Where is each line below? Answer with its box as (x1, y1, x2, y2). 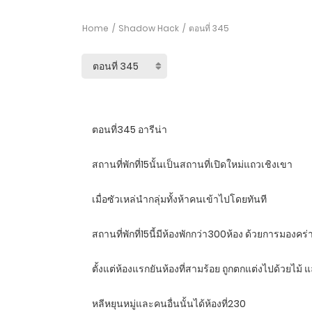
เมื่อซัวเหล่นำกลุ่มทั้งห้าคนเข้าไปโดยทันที (92, 192, 267, 207)
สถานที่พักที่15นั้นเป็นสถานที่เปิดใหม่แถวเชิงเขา (92, 157, 292, 172)
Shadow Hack (118, 22, 179, 35)
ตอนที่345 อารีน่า (92, 123, 167, 137)
